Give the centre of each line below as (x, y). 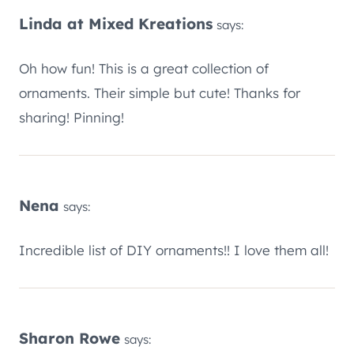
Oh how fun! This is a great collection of (144, 69)
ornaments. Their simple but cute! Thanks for (160, 93)
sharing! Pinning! (72, 118)
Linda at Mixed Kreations (116, 24)
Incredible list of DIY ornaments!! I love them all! (174, 250)
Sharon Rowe (70, 339)
